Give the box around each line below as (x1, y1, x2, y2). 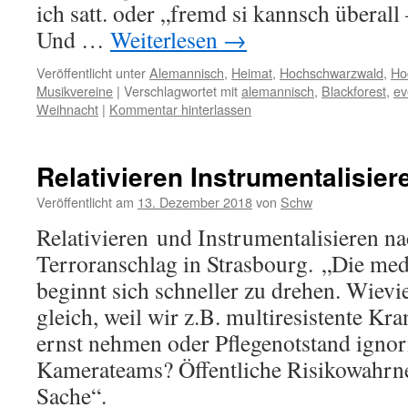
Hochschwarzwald (280, 63, 383, 82)
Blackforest (321, 81, 386, 100)
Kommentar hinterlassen (109, 99, 251, 118)
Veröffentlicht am (36, 192, 134, 211)
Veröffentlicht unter (36, 63, 146, 82)
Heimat (231, 63, 272, 82)
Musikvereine (36, 81, 113, 100)
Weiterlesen (110, 24, 223, 55)
